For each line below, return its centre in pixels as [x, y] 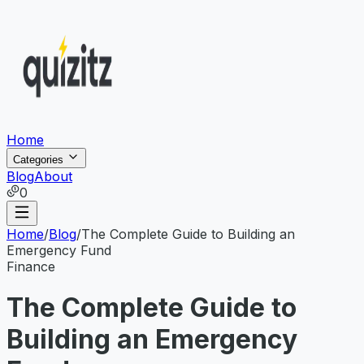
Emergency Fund [59, 250]
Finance [31, 266]
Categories [40, 160]
